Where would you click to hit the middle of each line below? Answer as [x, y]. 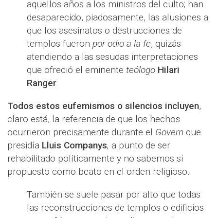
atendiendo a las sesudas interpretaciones [112, 57]
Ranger [42, 83]
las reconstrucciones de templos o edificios [115, 208]
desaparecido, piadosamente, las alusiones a [118, 17]
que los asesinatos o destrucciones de [104, 30]
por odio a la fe [122, 44]
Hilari [169, 70]
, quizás [166, 44]
